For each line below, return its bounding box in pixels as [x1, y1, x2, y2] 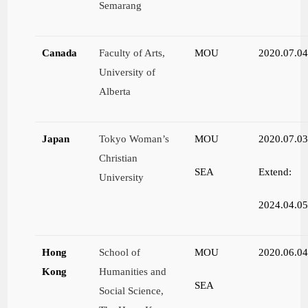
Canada [42, 47, 78, 59]
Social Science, [99, 285, 164, 297]
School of [99, 246, 141, 258]
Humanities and [99, 265, 167, 278]
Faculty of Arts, [99, 47, 166, 59]
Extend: [258, 166, 292, 178]
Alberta [99, 85, 131, 98]
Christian [99, 152, 138, 164]
